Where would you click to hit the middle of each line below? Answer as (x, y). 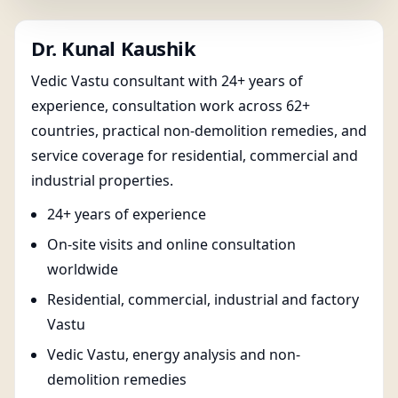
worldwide (83, 269)
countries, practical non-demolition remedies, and (199, 131)
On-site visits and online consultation (171, 244)
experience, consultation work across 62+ (171, 106)
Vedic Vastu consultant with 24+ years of (167, 81)
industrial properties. (102, 180)
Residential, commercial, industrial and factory (203, 299)
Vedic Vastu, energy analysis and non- (174, 354)
